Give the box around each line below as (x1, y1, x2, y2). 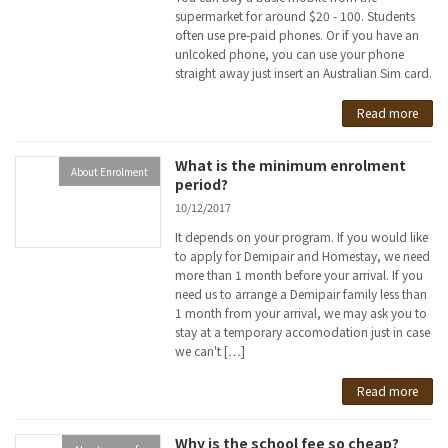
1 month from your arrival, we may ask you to (175, 303, 428, 321)
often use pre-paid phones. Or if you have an (175, 25, 420, 43)
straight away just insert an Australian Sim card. (175, 63, 433, 81)
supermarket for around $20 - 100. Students (175, 6, 416, 24)
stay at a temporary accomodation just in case (175, 322, 431, 340)
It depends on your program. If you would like (175, 227, 429, 245)
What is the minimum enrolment (175, 154, 407, 175)
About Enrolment (71, 163, 149, 179)
